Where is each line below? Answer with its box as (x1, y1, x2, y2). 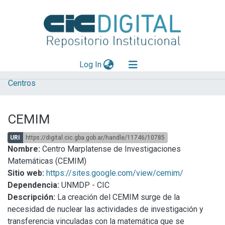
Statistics (8, 140, 38, 148)
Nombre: (8, 144, 40, 154)
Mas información (8, 103, 62, 111)
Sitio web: (8, 168, 44, 178)
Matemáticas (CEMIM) (8, 156, 86, 166)
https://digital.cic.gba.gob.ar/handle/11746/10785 (25, 134, 165, 141)
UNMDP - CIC (59, 180, 109, 190)
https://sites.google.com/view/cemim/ (46, 168, 183, 178)
